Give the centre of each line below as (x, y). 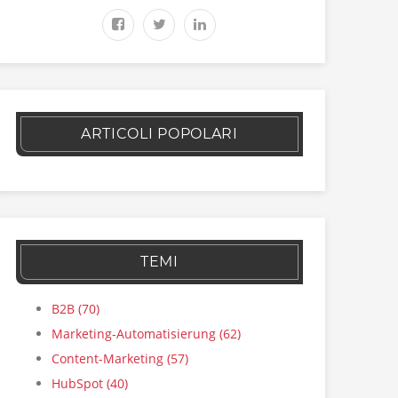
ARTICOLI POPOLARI (159, 134)
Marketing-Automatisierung (135, 334)
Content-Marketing (109, 358)
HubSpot (79, 383)
